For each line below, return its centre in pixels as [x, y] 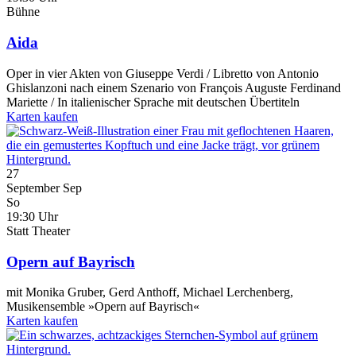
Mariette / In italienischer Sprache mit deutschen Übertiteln [153, 102]
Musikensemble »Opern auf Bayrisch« [103, 307]
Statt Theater [38, 230]
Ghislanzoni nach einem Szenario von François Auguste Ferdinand [174, 87]
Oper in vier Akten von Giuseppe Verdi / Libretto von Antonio [163, 73]
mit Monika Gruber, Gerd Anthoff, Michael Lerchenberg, [150, 292]
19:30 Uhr [32, 216]
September [33, 188]
